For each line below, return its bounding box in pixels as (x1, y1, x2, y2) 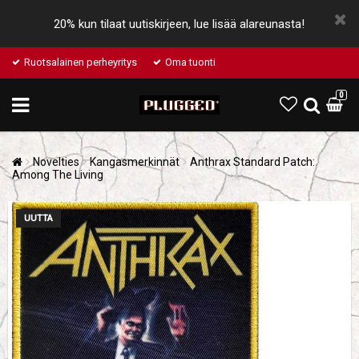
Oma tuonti (165, 56, 216, 68)
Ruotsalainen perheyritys (24, 56, 137, 68)
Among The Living (12, 168, 103, 181)
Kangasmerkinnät (90, 155, 179, 168)
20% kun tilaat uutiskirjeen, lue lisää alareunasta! (54, 17, 305, 31)
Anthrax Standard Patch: (190, 155, 315, 168)
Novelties (33, 155, 79, 168)
